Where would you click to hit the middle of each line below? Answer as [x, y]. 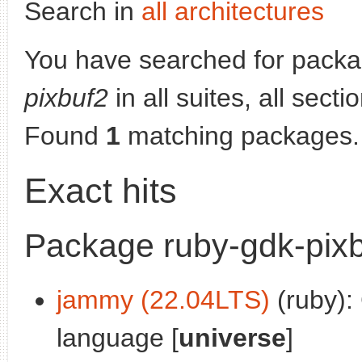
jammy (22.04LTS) [163, 299]
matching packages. [240, 136]
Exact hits [101, 190]
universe [232, 337]
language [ [118, 337]
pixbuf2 [66, 98]
